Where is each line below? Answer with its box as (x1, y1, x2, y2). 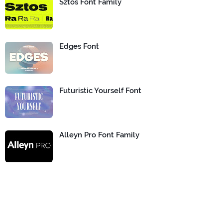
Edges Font (59, 42, 99, 51)
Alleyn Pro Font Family (59, 130, 139, 139)
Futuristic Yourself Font (59, 86, 141, 95)
